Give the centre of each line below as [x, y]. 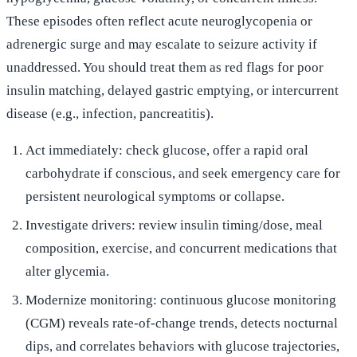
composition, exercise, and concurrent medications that [181, 248]
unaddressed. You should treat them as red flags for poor [165, 67]
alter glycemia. [67, 271]
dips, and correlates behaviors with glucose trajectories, [182, 346]
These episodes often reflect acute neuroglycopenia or [159, 21]
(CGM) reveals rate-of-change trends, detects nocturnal [182, 323]
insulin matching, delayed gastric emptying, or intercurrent [173, 90]
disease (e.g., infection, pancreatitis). [110, 114]
